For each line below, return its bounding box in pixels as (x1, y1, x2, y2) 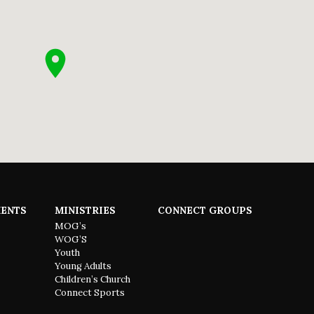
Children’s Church (54, 273, 130, 285)
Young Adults (54, 259, 111, 272)
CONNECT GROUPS (158, 204, 253, 217)
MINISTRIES (54, 204, 116, 217)
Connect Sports (54, 286, 125, 299)
